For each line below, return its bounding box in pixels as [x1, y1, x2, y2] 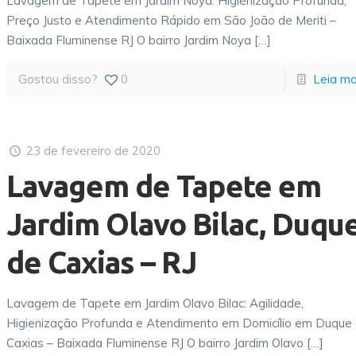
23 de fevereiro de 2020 [26, 143, 161, 158]
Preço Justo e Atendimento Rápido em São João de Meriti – [6, 13, 337, 28]
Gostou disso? [18, 72, 99, 87]
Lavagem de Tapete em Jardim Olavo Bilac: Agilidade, [6, 296, 304, 311]
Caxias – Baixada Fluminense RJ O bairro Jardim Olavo [6, 335, 304, 350]
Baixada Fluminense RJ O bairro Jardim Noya [6, 33, 252, 48]
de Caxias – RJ [6, 246, 197, 279]
